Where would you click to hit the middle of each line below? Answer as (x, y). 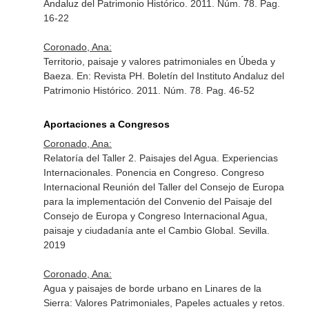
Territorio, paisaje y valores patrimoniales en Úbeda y (159, 61)
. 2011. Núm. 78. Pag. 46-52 (192, 90)
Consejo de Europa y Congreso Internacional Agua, (155, 216)
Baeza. (60, 76)
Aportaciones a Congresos (106, 124)
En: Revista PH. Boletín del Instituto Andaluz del (180, 76)
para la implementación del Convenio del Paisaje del (157, 201)
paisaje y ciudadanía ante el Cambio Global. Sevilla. (156, 230)
